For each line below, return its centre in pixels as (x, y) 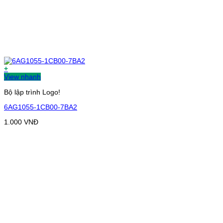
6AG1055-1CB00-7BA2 (41, 107)
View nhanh (22, 77)
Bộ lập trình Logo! (32, 92)
